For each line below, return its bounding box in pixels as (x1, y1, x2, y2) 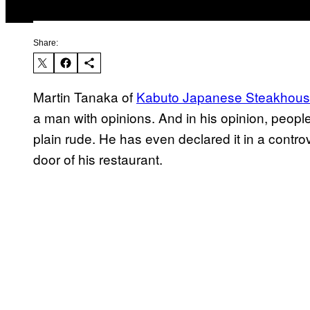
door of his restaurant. (33, 149, 163, 169)
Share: (33, 38, 58, 48)
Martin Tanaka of (33, 87, 136, 107)
